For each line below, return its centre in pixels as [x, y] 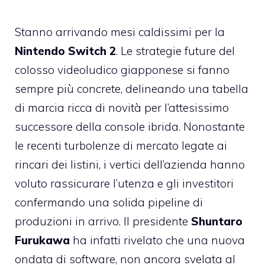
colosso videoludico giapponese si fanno [122, 70]
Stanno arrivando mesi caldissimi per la [120, 32]
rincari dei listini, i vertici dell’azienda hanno [130, 165]
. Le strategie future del [175, 51]
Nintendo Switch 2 [65, 51]
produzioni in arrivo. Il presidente [103, 222]
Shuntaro [217, 222]
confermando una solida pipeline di [109, 203]
